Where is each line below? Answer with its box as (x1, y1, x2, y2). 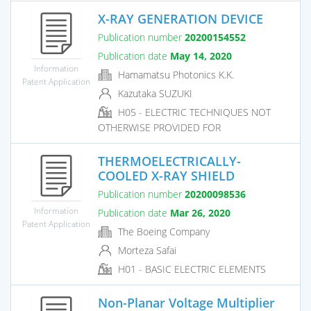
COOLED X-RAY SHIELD (98, 167, 235, 184)
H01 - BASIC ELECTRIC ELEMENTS (115, 262, 266, 276)
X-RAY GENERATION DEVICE (98, 10, 263, 27)
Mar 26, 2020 (170, 205, 230, 219)
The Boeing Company (115, 224, 210, 238)
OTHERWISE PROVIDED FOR (98, 121, 221, 135)
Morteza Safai (115, 243, 176, 257)
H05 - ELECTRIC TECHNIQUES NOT (115, 106, 271, 119)
